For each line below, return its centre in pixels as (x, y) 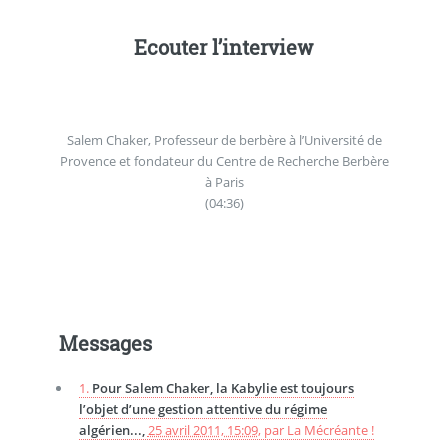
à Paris (224, 181)
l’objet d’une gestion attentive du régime (202, 408)
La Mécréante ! (330, 429)
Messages (105, 342)
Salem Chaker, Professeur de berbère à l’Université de (224, 139)
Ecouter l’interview (224, 47)
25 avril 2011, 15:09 (202, 429)
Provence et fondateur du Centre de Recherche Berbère (224, 160)
